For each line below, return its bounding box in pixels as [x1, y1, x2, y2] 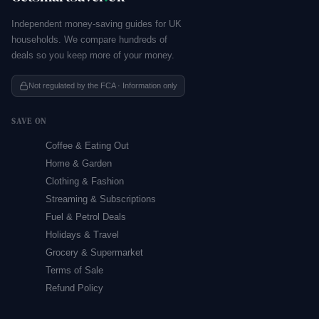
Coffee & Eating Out [46, 140, 129, 151]
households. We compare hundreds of [11, 34, 167, 45]
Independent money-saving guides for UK [11, 19, 182, 29]
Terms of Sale [46, 265, 103, 276]
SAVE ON [11, 116, 46, 127]
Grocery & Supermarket [46, 247, 143, 258]
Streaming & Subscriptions [46, 194, 156, 204]
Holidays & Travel [46, 229, 119, 240]
